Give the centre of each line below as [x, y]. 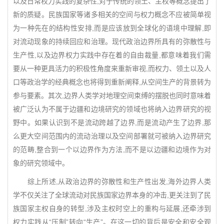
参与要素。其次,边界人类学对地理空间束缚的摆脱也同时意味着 [112, 95]
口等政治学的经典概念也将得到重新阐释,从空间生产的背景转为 [112, 82]
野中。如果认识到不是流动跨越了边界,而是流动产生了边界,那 [112, 122]
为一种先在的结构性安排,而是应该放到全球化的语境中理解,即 [112, 28]
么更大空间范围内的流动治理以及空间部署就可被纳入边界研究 [112, 136]
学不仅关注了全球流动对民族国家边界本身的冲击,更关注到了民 [112, 195]
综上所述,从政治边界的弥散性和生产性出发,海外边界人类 [112, 181]
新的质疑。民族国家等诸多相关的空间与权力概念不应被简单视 [112, 14]
